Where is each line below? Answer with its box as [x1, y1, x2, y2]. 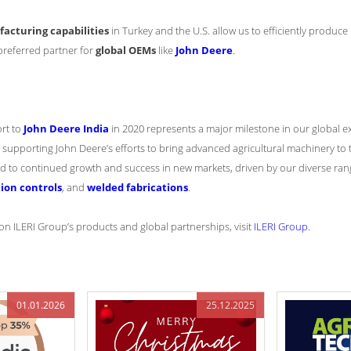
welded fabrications [87, 180, 188, 194]
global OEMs [96, 43, 156, 57]
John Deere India [24, 121, 109, 136]
